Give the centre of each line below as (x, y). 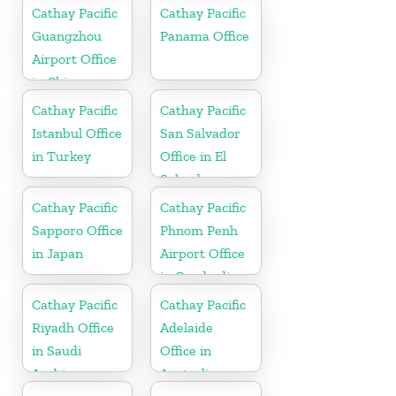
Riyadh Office (73, 327)
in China (57, 81)
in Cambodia (199, 276)
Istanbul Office (77, 133)
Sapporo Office (77, 230)
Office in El (194, 156)
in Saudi (57, 350)
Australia (188, 373)
